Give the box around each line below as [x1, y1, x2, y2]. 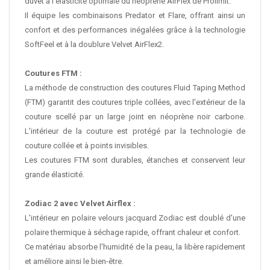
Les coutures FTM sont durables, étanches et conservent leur [25, 155, 245, 165]
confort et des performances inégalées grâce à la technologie [25, 25, 245, 35]
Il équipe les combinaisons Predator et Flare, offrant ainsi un [25, 11, 245, 20]
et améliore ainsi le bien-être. [25, 257, 124, 266]
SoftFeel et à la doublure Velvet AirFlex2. [25, 40, 164, 49]
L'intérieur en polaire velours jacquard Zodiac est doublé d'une [25, 213, 245, 223]
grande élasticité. [25, 170, 84, 180]
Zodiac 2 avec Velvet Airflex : [25, 199, 136, 209]
